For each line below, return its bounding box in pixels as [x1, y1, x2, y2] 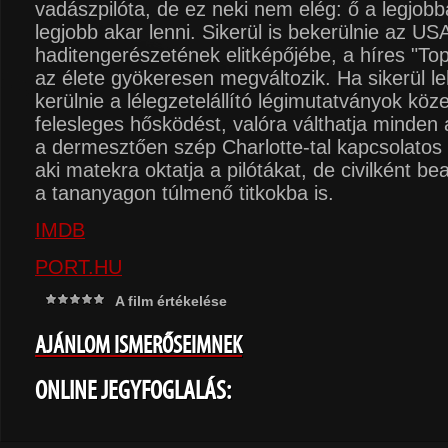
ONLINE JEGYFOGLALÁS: [35, 374, 231, 406]
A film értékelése [115, 293, 227, 309]
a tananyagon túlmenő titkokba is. [35, 182, 334, 204]
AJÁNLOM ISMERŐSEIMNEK [35, 330, 242, 360]
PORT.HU [35, 256, 122, 278]
